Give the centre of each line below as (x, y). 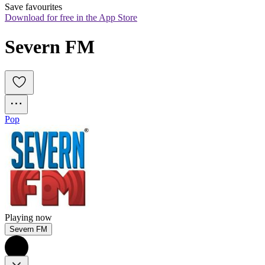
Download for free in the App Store (71, 18)
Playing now (28, 218)
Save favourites (33, 7)
